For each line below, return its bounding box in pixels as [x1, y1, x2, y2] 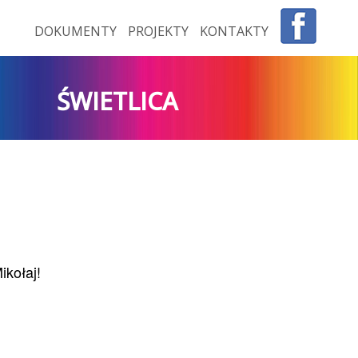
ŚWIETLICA [56, 85, 177, 117]
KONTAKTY [200, 22, 268, 40]
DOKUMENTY [34, 22, 120, 40]
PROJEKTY [128, 22, 192, 40]
